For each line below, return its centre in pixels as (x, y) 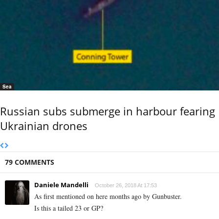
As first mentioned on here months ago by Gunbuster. (108, 197)
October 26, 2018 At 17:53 (126, 186)
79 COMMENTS (30, 162)
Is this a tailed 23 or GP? (69, 208)
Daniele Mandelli (61, 185)
